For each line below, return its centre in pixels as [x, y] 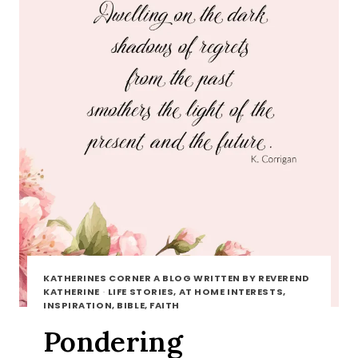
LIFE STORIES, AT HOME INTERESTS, [197, 292]
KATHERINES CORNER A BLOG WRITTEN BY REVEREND [177, 278]
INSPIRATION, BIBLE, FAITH [111, 305]
